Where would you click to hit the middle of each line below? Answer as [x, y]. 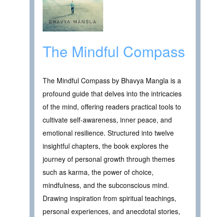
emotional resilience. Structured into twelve [108, 132]
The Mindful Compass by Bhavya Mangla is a [112, 80]
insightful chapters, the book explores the [106, 146]
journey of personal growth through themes [109, 159]
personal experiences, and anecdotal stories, [111, 211]
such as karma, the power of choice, [98, 172]
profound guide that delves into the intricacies [112, 93]
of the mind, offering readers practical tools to [112, 106]
